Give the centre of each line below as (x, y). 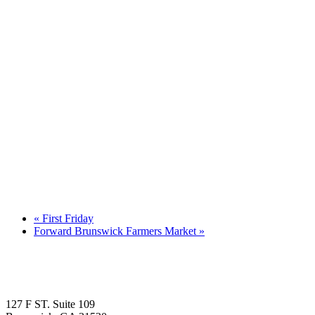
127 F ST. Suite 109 (50, 304)
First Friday (66, 218)
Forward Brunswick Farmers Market (116, 231)
